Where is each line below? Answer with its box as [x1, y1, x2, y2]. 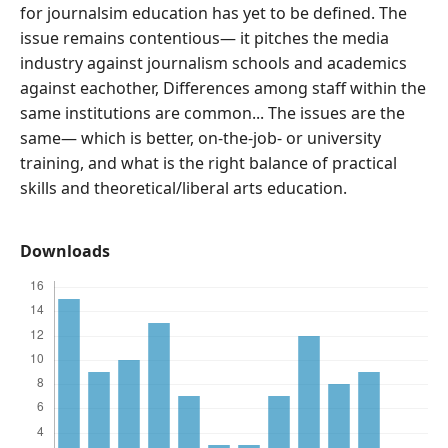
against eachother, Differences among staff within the [20, 77, 426, 99]
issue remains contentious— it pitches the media [20, 27, 389, 49]
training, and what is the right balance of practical [20, 152, 397, 174]
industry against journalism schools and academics [20, 52, 407, 74]
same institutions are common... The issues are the [20, 102, 405, 124]
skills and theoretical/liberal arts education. [20, 177, 351, 199]
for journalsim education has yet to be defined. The [20, 2, 407, 24]
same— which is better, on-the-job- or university [20, 127, 381, 149]
